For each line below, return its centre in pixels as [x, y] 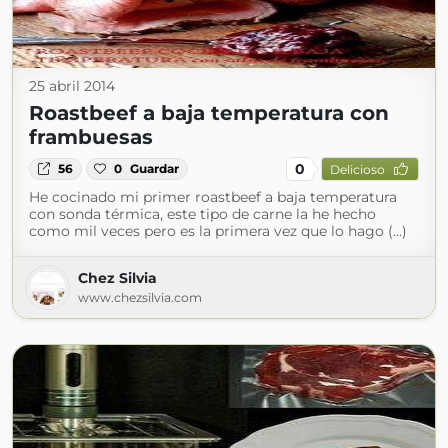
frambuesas [91, 137]
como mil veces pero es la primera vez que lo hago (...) [218, 231]
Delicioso [357, 169]
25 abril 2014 [72, 86]
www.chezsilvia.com [140, 297]
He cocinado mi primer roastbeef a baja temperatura [213, 197]
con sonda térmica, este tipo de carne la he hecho [202, 214]
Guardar [155, 168]
